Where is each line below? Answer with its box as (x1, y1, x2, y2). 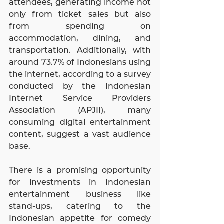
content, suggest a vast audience (9, 129, 151, 139)
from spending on (9, 21, 151, 31)
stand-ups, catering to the (9, 201, 151, 211)
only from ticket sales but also (9, 9, 151, 19)
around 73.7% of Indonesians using (9, 57, 151, 67)
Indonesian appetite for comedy (9, 213, 151, 223)
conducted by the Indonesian (9, 81, 151, 91)
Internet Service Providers (9, 93, 151, 103)
